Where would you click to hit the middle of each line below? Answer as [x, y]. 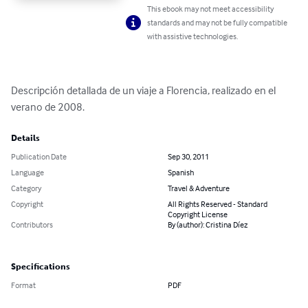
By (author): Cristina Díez [208, 225]
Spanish [181, 173]
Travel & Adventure [199, 188]
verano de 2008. [48, 107]
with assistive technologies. [193, 36]
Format [23, 285]
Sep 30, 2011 [188, 157]
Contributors [32, 225]
